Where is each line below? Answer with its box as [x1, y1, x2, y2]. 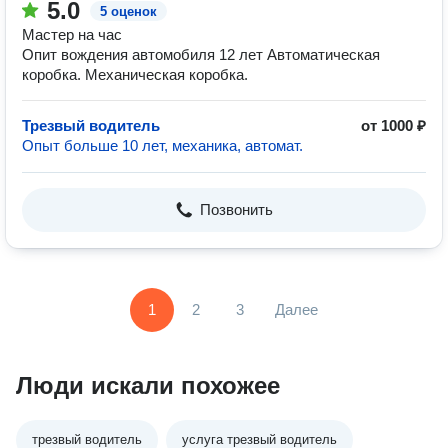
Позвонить [199, 201, 273, 218]
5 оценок [100, 4, 157, 19]
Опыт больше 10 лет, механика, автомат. [22, 137, 303, 154]
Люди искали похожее [16, 372, 280, 399]
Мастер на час [22, 26, 122, 43]
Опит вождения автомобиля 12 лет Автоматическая [22, 46, 380, 63]
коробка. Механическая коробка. [22, 66, 248, 83]
